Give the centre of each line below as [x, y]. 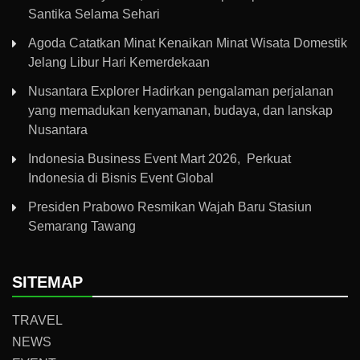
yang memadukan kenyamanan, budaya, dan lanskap [180, 111]
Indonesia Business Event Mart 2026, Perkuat [160, 159]
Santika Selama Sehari [94, 14]
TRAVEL [37, 321]
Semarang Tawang [82, 227]
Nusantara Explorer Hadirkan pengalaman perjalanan [181, 92]
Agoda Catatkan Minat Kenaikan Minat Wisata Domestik [188, 43]
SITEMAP [47, 282]
